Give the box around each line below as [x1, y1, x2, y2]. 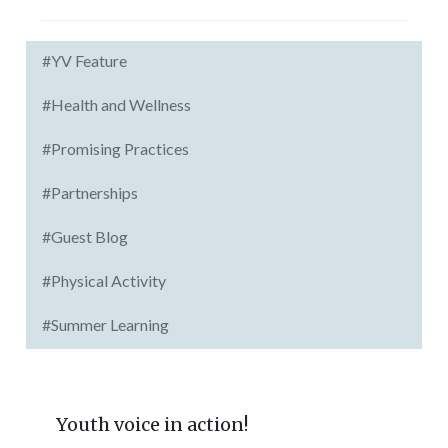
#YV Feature [42, 51, 128, 70]
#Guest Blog [42, 227, 129, 246]
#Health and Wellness [42, 95, 192, 114]
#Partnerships [42, 183, 139, 202]
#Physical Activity [42, 271, 167, 290]
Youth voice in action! [56, 413, 249, 436]
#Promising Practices [42, 139, 190, 158]
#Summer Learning [42, 315, 170, 334]
